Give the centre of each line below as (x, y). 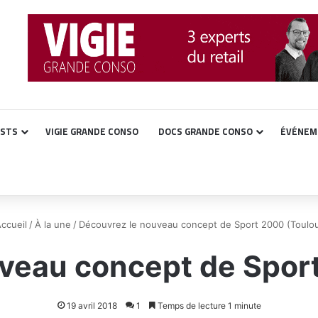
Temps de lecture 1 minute (208, 306)
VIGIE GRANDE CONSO (92, 131)
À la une (53, 224)
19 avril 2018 (92, 306)
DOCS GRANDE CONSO (205, 131)
